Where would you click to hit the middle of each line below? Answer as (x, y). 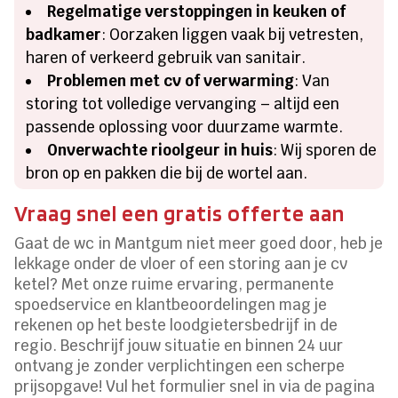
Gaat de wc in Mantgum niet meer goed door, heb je (199, 243)
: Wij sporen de (325, 150)
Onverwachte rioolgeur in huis (160, 150)
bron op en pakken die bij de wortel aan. (167, 173)
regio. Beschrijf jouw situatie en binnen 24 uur (179, 345)
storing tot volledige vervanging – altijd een (183, 103)
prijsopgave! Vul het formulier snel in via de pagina (195, 386)
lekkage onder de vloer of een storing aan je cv (181, 263)
